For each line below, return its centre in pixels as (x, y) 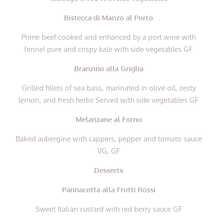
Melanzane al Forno (108, 119)
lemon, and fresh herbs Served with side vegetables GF (108, 100)
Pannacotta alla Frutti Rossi (108, 189)
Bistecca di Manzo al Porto (108, 17)
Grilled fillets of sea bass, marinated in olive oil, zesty (108, 88)
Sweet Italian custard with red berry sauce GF (108, 209)
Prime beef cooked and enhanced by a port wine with (108, 37)
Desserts (108, 170)
